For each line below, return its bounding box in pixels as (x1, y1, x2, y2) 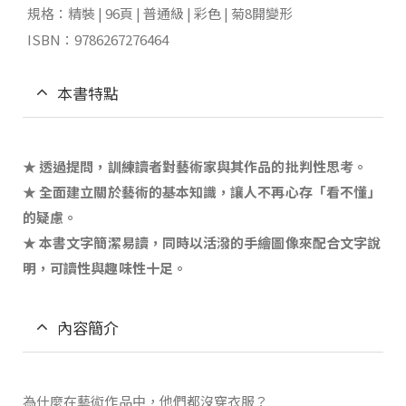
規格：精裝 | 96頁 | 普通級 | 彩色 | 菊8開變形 (27, 3, 293, 23)
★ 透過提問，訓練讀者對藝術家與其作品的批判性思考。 (23, 156, 367, 176)
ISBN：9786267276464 (27, 29, 169, 49)
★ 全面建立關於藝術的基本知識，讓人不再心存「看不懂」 (23, 181, 382, 201)
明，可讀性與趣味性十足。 (23, 257, 187, 277)
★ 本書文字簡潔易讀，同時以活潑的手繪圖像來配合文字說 (23, 232, 382, 252)
